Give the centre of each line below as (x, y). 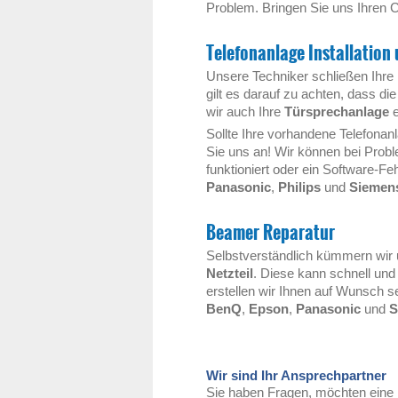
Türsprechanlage (337, 111)
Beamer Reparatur (271, 232)
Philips (299, 187)
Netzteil (230, 273)
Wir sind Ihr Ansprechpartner (296, 375)
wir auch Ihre (245, 111)
